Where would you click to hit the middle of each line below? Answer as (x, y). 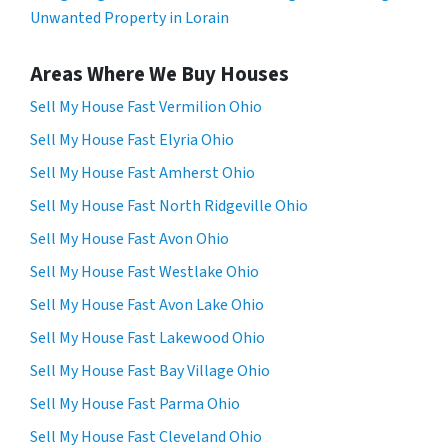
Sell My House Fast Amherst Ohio (142, 173)
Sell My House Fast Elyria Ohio (132, 140)
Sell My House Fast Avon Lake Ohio (147, 305)
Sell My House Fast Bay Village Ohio (150, 371)
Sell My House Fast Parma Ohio (135, 404)
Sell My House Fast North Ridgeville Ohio (169, 206)
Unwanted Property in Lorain (129, 18)
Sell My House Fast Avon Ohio (129, 239)
